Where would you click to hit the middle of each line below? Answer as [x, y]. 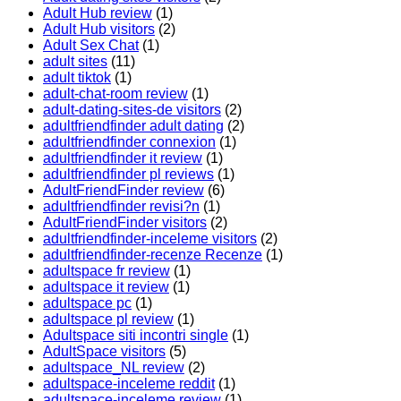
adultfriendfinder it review [123, 158]
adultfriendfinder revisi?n [121, 207]
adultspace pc [87, 303]
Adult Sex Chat [91, 46]
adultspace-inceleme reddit [129, 384]
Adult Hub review [98, 13]
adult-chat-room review [115, 94]
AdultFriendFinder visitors [125, 223]
